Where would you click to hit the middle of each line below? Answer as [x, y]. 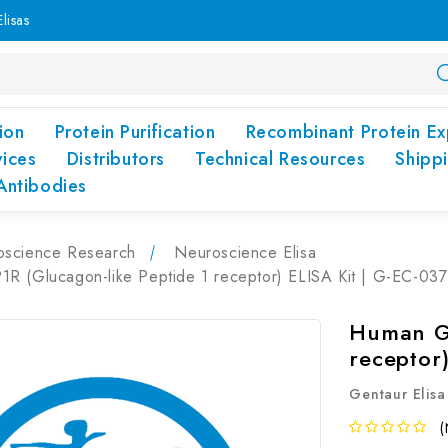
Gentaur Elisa [397, 394]
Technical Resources [280, 159]
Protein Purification [135, 132]
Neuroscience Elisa [245, 252]
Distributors [115, 159]
